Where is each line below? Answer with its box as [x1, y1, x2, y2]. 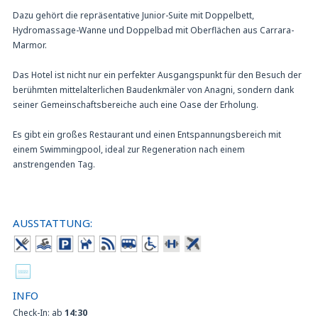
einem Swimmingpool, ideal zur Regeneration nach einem [13, 143, 245, 155]
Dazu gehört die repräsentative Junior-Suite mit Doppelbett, [13, 9, 254, 21]
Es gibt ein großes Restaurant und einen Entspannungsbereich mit [13, 128, 281, 141]
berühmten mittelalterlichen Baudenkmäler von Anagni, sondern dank [13, 83, 294, 96]
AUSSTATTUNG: [13, 215, 92, 230]
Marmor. [13, 38, 47, 51]
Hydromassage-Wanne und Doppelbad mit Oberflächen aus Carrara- [13, 23, 294, 36]
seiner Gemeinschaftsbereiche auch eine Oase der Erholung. [13, 98, 258, 111]
